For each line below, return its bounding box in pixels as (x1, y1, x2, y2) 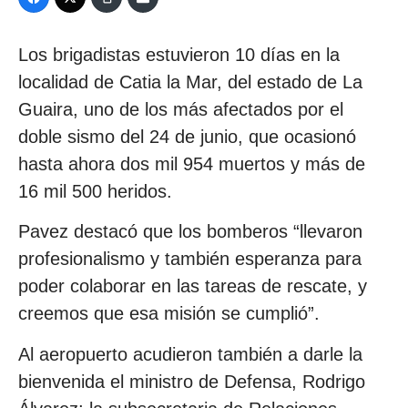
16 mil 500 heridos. (18, 181, 172, 201)
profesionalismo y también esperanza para (18, 249, 362, 270)
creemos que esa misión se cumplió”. (18, 303, 320, 324)
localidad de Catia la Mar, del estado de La (18, 72, 362, 92)
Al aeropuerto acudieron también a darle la (18, 343, 362, 364)
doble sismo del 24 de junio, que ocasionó (18, 127, 356, 147)
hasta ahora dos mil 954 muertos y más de (18, 154, 365, 174)
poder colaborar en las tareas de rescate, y (18, 276, 367, 297)
